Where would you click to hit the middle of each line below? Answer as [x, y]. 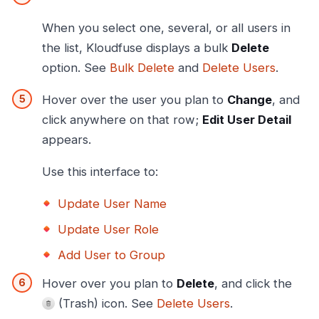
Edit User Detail [247, 119]
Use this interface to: [100, 171]
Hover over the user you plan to [135, 99]
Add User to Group [111, 255]
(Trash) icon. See [106, 304]
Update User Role [108, 230]
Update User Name [112, 204]
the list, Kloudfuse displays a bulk [137, 47]
